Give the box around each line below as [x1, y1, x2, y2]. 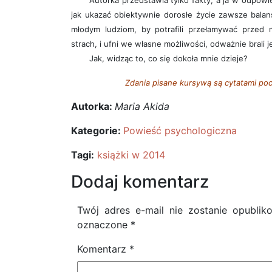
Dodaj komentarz [71, 171, 209, 192]
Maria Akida [115, 100, 169, 113]
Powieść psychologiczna [123, 124, 237, 137]
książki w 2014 [97, 149, 165, 161]
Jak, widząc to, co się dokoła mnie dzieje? [89, 53, 248, 64]
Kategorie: [71, 124, 123, 137]
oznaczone [77, 219, 131, 231]
